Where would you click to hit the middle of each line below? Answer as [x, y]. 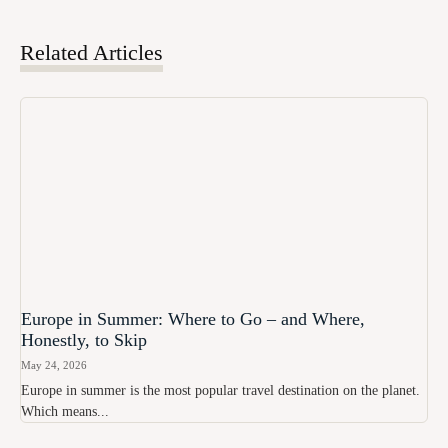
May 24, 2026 [54, 364]
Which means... [65, 411]
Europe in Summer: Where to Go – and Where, [193, 318]
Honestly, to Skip [84, 339]
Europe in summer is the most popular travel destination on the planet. [220, 390]
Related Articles [91, 52]
